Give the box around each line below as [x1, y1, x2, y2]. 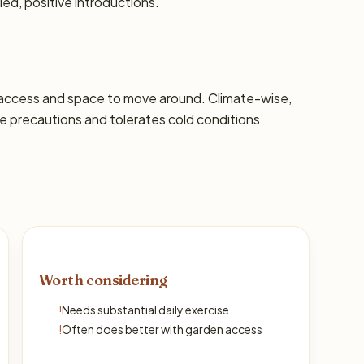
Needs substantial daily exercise [61, 302, 229, 317]
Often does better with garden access [61, 322, 262, 336]
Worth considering [38, 271, 168, 289]
